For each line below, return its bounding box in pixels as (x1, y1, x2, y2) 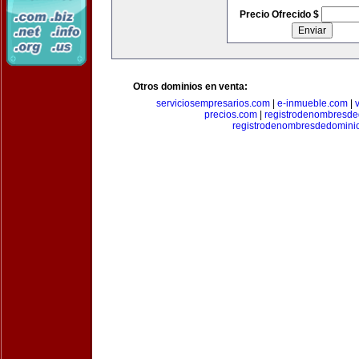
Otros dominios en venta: (133, 81, 248, 92)
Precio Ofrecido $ (239, 9, 321, 20)
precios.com (204, 109, 257, 120)
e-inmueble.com (276, 98, 348, 109)
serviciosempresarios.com (155, 98, 270, 109)
